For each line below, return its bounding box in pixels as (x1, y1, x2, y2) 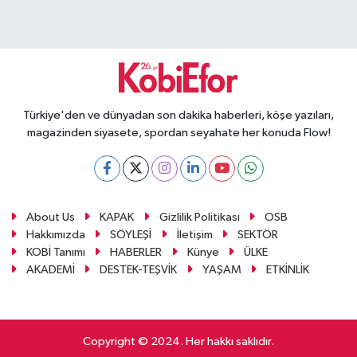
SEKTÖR (237, 229, 279, 241)
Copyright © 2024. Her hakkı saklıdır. (83, 335, 274, 347)
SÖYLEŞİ (110, 229, 152, 241)
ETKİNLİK (266, 264, 310, 276)
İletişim (176, 229, 213, 241)
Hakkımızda (25, 229, 85, 241)
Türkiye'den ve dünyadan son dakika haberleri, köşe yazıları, (23, 109, 334, 121)
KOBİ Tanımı (25, 246, 85, 258)
